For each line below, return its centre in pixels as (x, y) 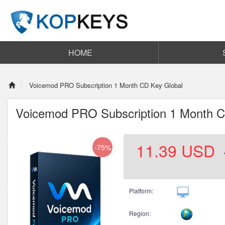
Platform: (141, 191)
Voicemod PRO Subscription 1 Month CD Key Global (105, 85)
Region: (140, 213)
